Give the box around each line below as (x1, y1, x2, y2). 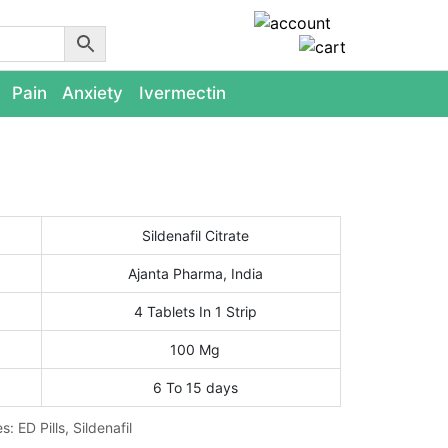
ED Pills (18, 419, 65, 436)
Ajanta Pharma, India (127, 265, 263, 282)
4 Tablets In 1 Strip (133, 303, 257, 320)
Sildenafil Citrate (141, 227, 249, 244)
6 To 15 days (152, 379, 238, 396)
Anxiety (62, 83, 124, 103)
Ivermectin (139, 83, 226, 103)
